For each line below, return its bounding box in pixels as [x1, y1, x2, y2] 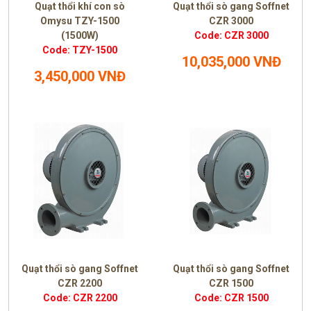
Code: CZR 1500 [194, 292, 269, 303]
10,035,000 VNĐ [181, 53, 281, 70]
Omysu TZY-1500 [40, 15, 119, 26]
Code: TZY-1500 [42, 44, 117, 56]
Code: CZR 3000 [194, 30, 269, 41]
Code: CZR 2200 [42, 292, 117, 303]
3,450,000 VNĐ [34, 68, 126, 85]
